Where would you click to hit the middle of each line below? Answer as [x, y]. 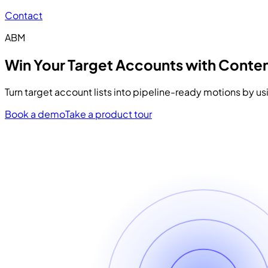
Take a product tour [109, 114]
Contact [24, 15]
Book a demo [35, 114]
